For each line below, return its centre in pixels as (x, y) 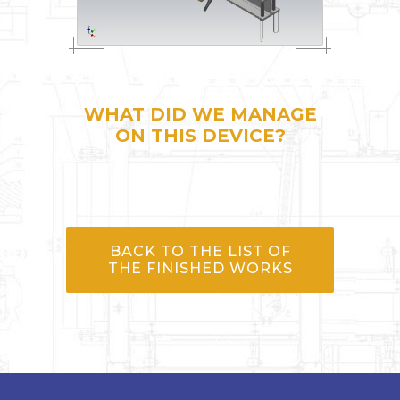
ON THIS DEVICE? (200, 135)
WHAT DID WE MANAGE (200, 114)
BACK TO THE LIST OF (200, 251)
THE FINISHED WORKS (200, 268)
